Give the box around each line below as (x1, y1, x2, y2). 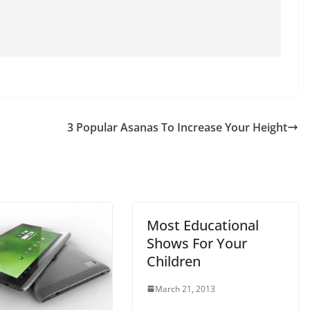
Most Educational (147, 215, 259, 235)
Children (147, 251, 201, 271)
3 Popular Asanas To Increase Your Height (67, 119, 287, 135)
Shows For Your (147, 233, 247, 253)
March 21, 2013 (155, 282, 215, 295)
